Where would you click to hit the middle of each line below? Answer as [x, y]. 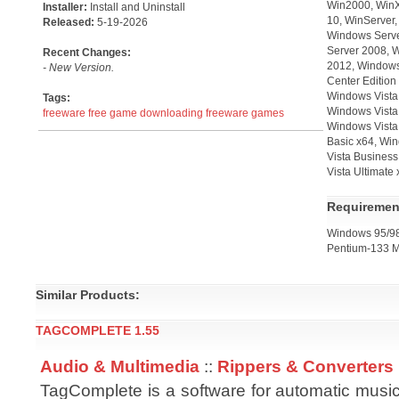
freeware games [245, 113]
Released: [70, 22]
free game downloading [146, 113]
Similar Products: [88, 295]
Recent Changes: [87, 53]
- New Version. [78, 68]
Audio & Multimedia [120, 366]
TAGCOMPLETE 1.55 [98, 330]
